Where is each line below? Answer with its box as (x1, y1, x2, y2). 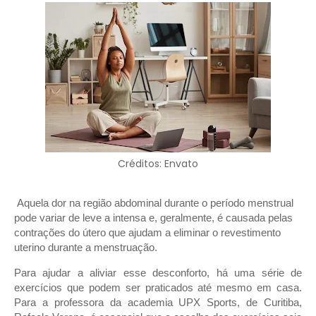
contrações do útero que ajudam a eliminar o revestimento (14, 227, 281, 239)
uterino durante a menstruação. (14, 242, 157, 254)
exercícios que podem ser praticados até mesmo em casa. (14, 282, 302, 294)
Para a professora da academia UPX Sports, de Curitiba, (14, 297, 302, 309)
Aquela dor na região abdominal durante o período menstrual (17, 197, 293, 209)
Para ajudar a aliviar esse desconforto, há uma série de (14, 267, 302, 279)
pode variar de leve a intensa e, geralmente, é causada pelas (14, 212, 293, 224)
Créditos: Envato (118, 157, 198, 171)
